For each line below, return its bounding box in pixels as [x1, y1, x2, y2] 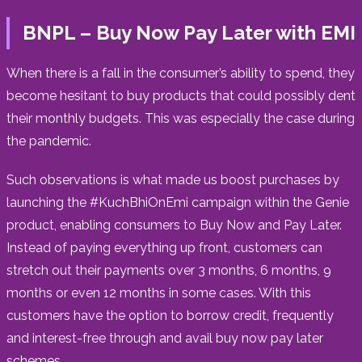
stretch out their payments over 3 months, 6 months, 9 [6, 262, 331, 278]
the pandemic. [6, 133, 91, 149]
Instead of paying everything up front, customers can [6, 239, 322, 255]
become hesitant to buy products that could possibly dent [6, 87, 356, 103]
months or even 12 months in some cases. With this [6, 284, 311, 301]
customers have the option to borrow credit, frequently [6, 307, 334, 323]
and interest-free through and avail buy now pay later [6, 330, 323, 346]
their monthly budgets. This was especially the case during [6, 110, 355, 126]
